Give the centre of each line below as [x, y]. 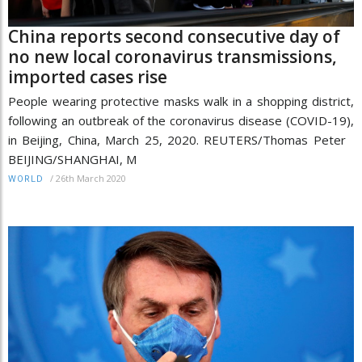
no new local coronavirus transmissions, [173, 57]
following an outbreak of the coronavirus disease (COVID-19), [181, 121]
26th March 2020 [91, 179]
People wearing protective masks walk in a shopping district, [181, 101]
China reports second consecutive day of [174, 37]
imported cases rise [88, 77]
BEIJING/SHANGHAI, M [72, 160]
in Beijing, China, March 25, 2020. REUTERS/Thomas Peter [181, 140]
